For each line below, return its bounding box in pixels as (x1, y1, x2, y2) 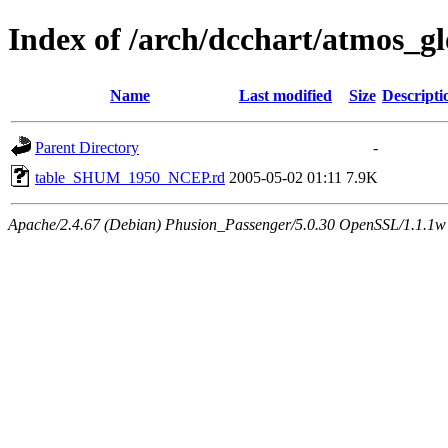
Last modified (239, 86, 332, 104)
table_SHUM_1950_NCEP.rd (35, 168, 225, 186)
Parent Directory (35, 138, 139, 156)
